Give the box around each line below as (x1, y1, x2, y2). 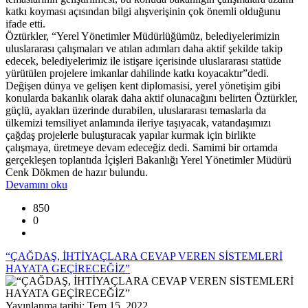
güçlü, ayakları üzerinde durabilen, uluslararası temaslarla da (5, 104, 266, 116)
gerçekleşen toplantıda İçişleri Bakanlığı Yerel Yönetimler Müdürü (5, 153, 291, 166)
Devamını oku (5, 178, 67, 190)
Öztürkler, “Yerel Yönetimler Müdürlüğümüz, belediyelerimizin (5, 30, 280, 42)
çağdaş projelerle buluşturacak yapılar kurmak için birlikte (5, 129, 256, 141)
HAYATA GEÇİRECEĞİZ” (5, 262, 130, 274)
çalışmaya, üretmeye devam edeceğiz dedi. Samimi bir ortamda (5, 141, 278, 153)
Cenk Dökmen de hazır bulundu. (5, 166, 148, 178)
